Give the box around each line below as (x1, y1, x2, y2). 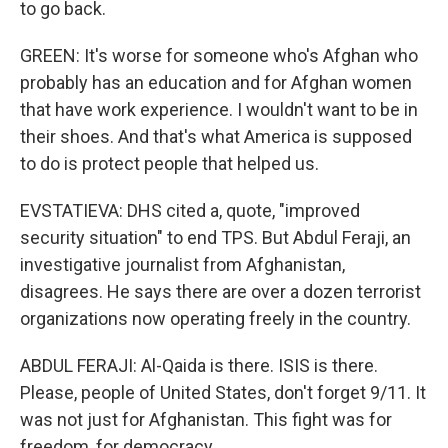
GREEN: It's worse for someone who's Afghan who (20, 45, 418, 66)
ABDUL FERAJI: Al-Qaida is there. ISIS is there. (20, 355, 378, 376)
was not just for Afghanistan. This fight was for (20, 409, 392, 430)
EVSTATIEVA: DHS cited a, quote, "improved (20, 200, 360, 221)
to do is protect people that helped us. (20, 153, 319, 174)
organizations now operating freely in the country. (20, 308, 411, 329)
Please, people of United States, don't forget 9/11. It (20, 382, 426, 403)
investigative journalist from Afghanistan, (20, 254, 345, 275)
